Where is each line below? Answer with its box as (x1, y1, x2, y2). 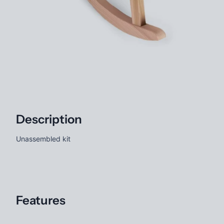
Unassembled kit (16, 134, 70, 143)
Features (16, 192, 65, 207)
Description (16, 111, 82, 126)
